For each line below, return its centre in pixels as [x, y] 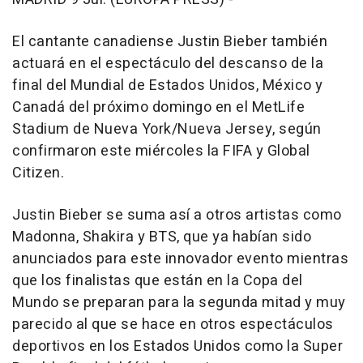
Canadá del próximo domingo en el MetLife [158, 108]
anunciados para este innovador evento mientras [180, 259]
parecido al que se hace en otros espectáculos [173, 325]
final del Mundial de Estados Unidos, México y [168, 86]
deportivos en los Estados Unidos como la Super [177, 347]
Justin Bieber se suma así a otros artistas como [177, 216]
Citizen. [38, 173]
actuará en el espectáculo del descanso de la [168, 64]
